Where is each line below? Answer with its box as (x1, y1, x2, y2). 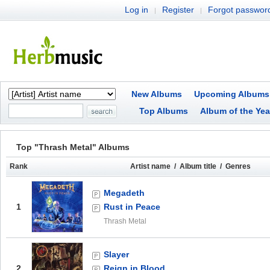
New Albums (131, 89, 182, 99)
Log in (125, 5, 148, 14)
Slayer (104, 250, 129, 259)
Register (162, 5, 194, 14)
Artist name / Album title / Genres (130, 162, 251, 171)
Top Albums (139, 106, 188, 116)
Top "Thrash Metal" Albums (16, 142, 130, 152)
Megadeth (104, 188, 145, 198)
